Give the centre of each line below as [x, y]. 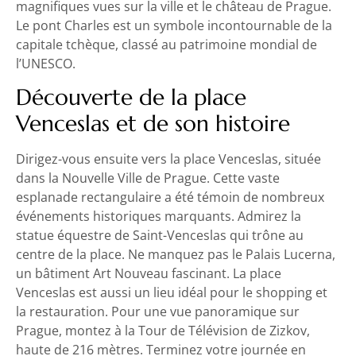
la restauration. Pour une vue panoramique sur [158, 311]
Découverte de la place [131, 97]
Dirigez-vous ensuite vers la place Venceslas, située [168, 159]
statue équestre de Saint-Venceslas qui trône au [160, 235]
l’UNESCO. [46, 63]
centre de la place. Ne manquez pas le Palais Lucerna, [176, 254]
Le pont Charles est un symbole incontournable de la [174, 25]
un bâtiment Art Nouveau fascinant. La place [149, 273]
